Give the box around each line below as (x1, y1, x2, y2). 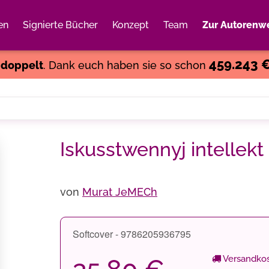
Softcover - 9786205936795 (73, 227, 191, 241)
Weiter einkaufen (151, 34, 225, 44)
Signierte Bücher (23, 19, 98, 31)
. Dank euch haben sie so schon (43, 59, 209, 71)
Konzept (112, 19, 149, 31)
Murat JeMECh (82, 186, 157, 198)
